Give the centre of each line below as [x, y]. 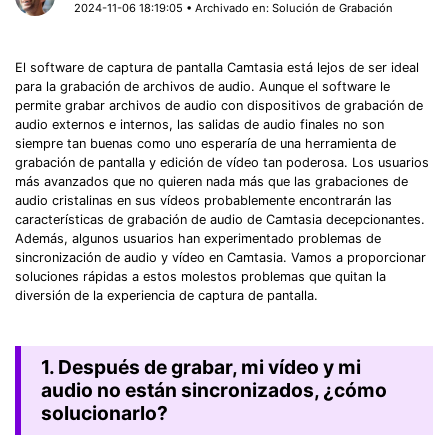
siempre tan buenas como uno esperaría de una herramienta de [205, 143]
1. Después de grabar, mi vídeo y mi [200, 367]
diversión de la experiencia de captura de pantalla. [166, 295]
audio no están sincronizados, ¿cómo [213, 390]
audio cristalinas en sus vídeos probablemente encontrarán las [203, 200]
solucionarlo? [104, 413]
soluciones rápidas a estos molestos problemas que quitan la [200, 276]
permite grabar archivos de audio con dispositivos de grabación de [219, 105]
